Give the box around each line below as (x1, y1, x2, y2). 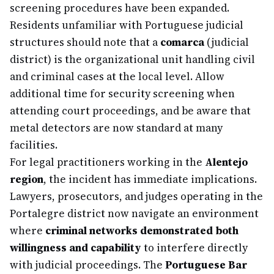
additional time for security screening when (10, 86, 235, 101)
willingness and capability (10, 240, 141, 255)
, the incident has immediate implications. (43, 172, 257, 187)
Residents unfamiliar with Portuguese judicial (10, 18, 243, 32)
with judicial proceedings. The (10, 257, 165, 272)
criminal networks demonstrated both (45, 223, 239, 238)
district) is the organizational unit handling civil (10, 52, 255, 67)
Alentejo (205, 155, 248, 169)
